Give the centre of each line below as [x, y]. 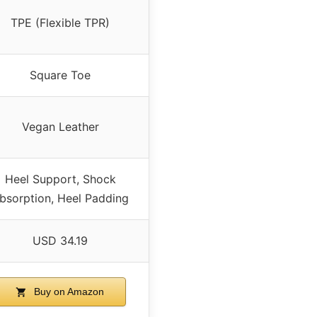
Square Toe [60, 75]
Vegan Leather [60, 126]
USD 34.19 [60, 240]
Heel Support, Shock [60, 179]
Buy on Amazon [68, 291]
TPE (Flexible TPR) [60, 22]
